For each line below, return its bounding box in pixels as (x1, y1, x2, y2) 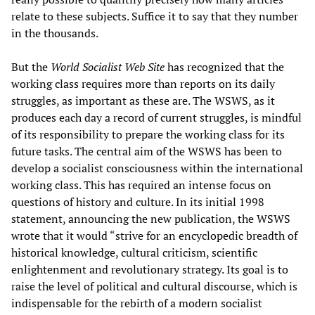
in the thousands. (11, 25, 98, 41)
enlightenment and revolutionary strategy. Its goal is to (11, 261, 288, 277)
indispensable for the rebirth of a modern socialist (11, 295, 262, 311)
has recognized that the (165, 58, 284, 75)
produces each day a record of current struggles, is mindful (11, 109, 302, 125)
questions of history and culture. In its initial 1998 (11, 193, 264, 210)
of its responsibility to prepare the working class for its (11, 126, 285, 142)
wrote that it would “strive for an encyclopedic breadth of (11, 227, 297, 243)
